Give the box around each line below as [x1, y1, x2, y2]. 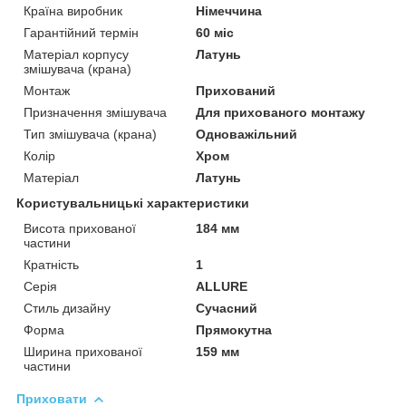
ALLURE [196, 278, 248, 294]
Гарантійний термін [24, 24, 139, 40]
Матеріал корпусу [24, 46, 129, 62]
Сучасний [196, 300, 258, 315]
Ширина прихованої [24, 343, 142, 359]
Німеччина [196, 3, 263, 18]
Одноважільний [196, 126, 298, 141]
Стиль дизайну [24, 300, 111, 315]
